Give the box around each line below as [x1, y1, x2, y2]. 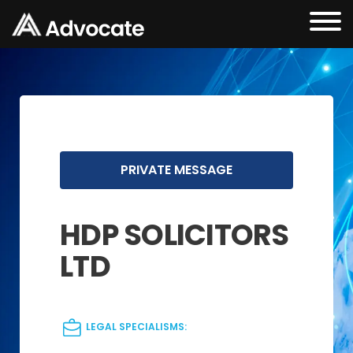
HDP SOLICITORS [60, 214, 289, 256]
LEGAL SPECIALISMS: [84, 320, 187, 334]
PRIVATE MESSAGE [121, 161, 232, 179]
